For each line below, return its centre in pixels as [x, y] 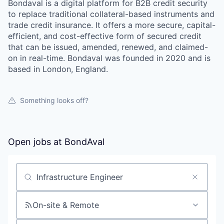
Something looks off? [54, 100]
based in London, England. [58, 69]
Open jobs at [36, 142]
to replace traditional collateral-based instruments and [111, 14]
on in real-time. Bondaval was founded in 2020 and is [109, 58]
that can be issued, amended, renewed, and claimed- [108, 47]
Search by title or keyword [66, 181]
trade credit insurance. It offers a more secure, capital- [112, 25]
